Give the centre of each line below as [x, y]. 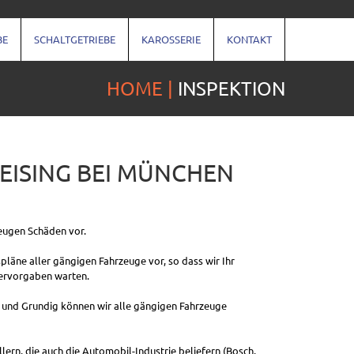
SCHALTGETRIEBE [75, 39]
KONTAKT [249, 39]
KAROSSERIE [171, 39]
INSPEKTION [232, 88]
